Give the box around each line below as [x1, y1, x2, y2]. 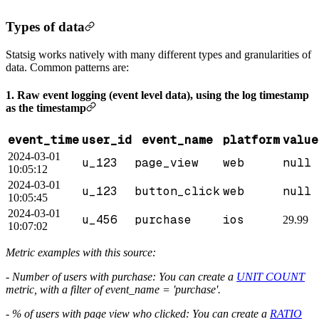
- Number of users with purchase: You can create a [6, 270, 236, 283]
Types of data [6, 19, 85, 35]
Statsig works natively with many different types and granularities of [6, 48, 311, 61]
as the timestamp [6, 102, 86, 115]
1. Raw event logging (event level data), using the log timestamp [6, 89, 309, 102]
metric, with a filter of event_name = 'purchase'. [6, 283, 221, 296]
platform [223, 132, 280, 147]
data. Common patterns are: [6, 61, 129, 74]
